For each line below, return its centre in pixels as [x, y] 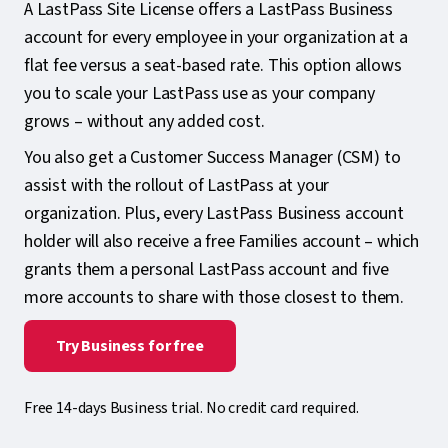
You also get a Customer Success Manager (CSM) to [212, 157]
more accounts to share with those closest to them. [214, 297]
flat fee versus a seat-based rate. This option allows [213, 65]
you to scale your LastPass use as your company [199, 93]
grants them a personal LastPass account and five [206, 269]
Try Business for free [130, 345]
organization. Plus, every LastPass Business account [214, 213]
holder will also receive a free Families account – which [221, 241]
